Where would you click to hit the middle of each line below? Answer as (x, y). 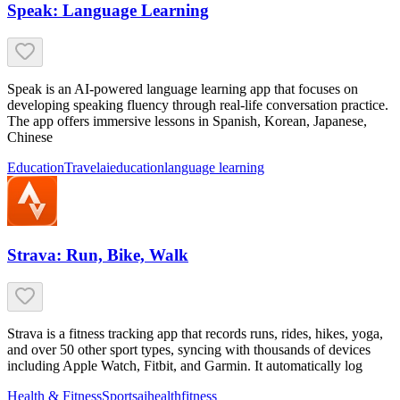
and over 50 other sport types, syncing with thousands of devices (189, 350)
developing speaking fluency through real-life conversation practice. (198, 104)
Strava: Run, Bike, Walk (98, 255)
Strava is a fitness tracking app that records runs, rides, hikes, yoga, (195, 334)
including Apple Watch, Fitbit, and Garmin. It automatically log (185, 366)
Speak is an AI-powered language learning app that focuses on (183, 88)
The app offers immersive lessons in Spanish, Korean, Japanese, (187, 121)
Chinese (30, 137)
